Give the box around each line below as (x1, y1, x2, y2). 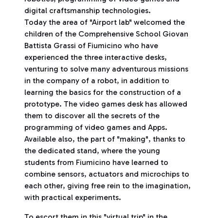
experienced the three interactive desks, (24, 53, 167, 62)
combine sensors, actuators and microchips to (24, 169, 189, 179)
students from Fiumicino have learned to (24, 158, 168, 167)
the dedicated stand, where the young (24, 146, 160, 155)
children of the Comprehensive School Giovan (24, 29, 188, 38)
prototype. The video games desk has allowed (24, 99, 187, 109)
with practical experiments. (24, 193, 121, 202)
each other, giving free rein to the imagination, (24, 181, 191, 190)
